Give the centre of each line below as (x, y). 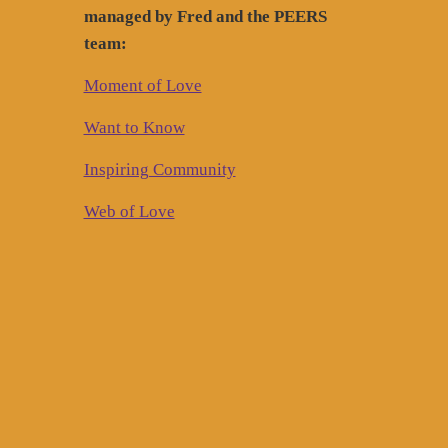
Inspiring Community (159, 169)
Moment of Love (142, 85)
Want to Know (134, 127)
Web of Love (129, 211)
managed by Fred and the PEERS (205, 16)
